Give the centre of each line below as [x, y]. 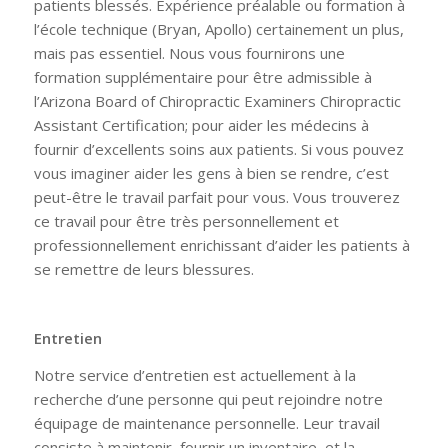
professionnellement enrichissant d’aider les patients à [221, 244]
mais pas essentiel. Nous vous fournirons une [189, 52]
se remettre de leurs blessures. [143, 268]
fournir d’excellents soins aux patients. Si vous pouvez [218, 148]
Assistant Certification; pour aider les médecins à [201, 124]
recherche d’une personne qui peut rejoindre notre [208, 398]
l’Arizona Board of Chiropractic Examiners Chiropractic [217, 100]
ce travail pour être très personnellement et [186, 220]
